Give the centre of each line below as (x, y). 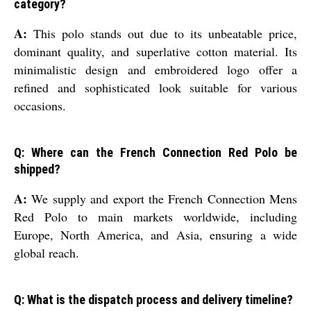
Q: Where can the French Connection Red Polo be (155, 153)
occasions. (40, 106)
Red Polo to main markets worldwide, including (155, 217)
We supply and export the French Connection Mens (162, 199)
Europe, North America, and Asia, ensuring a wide (155, 235)
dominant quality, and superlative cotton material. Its (155, 52)
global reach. (47, 253)
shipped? (37, 169)
